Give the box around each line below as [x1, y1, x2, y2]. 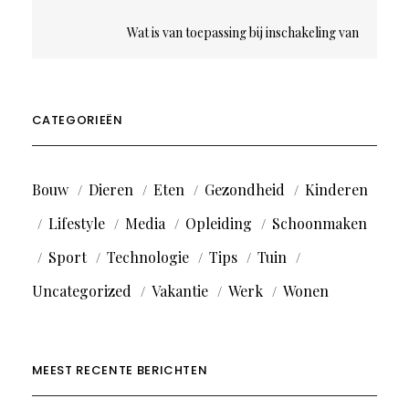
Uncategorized [31, 281, 131, 301]
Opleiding [184, 214, 252, 234]
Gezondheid [204, 180, 285, 200]
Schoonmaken [271, 214, 367, 234]
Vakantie [151, 281, 208, 301]
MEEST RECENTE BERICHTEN [31, 362, 208, 380]
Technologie [106, 247, 189, 267]
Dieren [88, 180, 133, 200]
